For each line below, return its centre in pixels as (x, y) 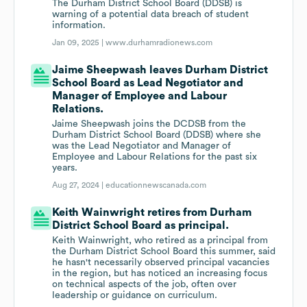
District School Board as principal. (141, 226)
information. (79, 26)
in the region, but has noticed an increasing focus (160, 274)
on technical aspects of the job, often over (145, 285)
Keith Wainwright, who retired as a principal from (160, 241)
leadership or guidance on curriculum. (135, 296)
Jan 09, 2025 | (79, 43)
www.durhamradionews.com (159, 43)
